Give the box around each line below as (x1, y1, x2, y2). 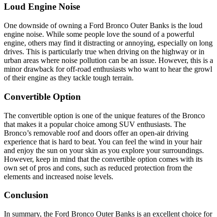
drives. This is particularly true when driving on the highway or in (4, 47, 204, 56)
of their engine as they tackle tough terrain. (4, 74, 134, 82)
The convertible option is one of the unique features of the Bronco (4, 111, 205, 120)
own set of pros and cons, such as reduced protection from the (4, 163, 192, 172)
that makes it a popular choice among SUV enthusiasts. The (4, 120, 186, 128)
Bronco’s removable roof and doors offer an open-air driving (4, 128, 188, 137)
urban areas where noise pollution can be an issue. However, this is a (4, 56, 213, 65)
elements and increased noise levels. (4, 172, 113, 181)
